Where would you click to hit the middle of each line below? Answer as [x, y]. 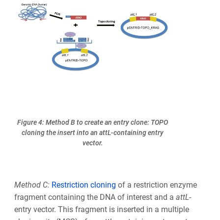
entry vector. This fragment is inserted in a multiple [101, 209]
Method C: [33, 185]
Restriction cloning [83, 185]
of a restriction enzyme [156, 185]
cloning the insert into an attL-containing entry [93, 133]
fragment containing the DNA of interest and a [95, 197]
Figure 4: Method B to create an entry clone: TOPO [93, 123]
